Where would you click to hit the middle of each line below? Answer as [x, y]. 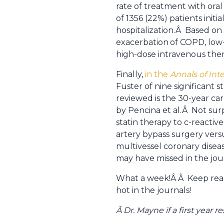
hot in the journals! [153, 190]
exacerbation [142, 42]
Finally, [130, 74]
